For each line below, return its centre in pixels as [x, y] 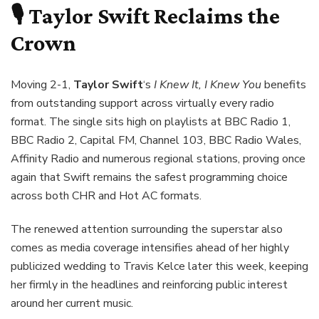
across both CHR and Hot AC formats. [106, 195]
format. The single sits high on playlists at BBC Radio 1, [151, 121]
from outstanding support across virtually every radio [142, 103]
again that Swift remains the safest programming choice [149, 177]
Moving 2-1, [42, 84]
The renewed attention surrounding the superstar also [147, 229]
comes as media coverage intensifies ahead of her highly [150, 247]
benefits [284, 84]
